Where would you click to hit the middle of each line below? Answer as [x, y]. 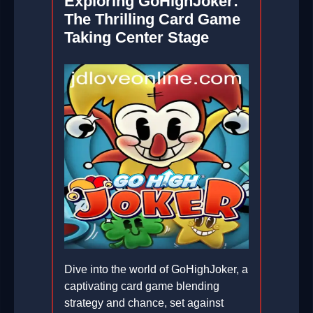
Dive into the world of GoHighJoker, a [156, 270]
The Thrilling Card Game [152, 20]
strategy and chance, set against [144, 303]
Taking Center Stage [137, 38]
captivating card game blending [142, 286]
